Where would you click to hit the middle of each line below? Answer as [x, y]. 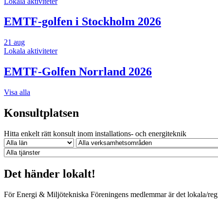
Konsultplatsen [41, 113]
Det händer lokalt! [50, 173]
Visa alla [17, 92]
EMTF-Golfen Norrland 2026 [78, 72]
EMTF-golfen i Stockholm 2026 [82, 22]
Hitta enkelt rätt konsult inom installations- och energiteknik [95, 133]
